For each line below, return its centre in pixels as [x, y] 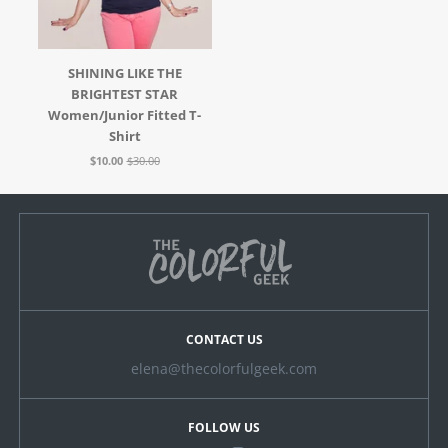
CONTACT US [224, 340]
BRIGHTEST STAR [124, 93]
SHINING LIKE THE [124, 72]
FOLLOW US [224, 428]
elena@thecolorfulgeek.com [224, 368]
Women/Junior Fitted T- [124, 114]
